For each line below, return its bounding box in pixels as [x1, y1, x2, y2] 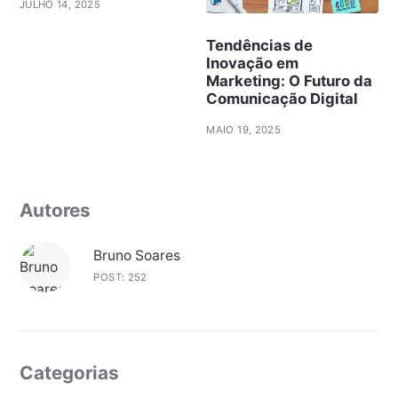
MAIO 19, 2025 [206, 123, 282, 136]
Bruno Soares [93, 246, 181, 264]
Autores [19, 198, 91, 221]
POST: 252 [93, 270, 147, 283]
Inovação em [206, 53, 299, 72]
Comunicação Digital [206, 89, 359, 107]
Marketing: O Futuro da [206, 71, 373, 90]
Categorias [19, 361, 119, 384]
